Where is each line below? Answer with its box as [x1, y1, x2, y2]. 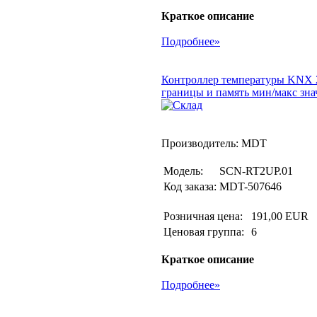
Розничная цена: [163, 210, 248, 222]
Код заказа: [163, 180, 217, 192]
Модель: [163, 165, 203, 177]
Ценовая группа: [163, 226, 247, 238]
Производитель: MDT [161, 137, 267, 149]
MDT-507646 [219, 180, 282, 192]
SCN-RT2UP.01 [219, 165, 293, 177]
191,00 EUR [251, 210, 309, 222]
